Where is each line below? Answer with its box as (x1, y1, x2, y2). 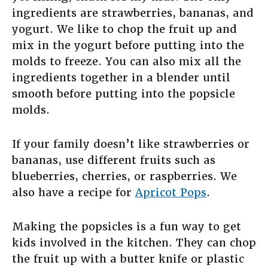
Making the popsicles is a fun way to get (12, 220, 241, 234)
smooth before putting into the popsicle (12, 87, 235, 101)
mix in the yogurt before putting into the (12, 38, 244, 53)
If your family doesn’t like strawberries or (12, 137, 249, 151)
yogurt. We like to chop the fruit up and (12, 22, 237, 36)
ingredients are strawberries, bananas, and (12, 6, 254, 20)
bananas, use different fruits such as (12, 153, 215, 167)
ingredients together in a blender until (12, 71, 230, 85)
